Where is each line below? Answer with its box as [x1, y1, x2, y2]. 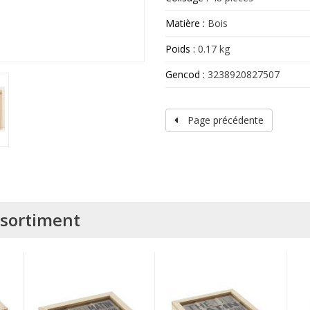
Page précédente [185, 113, 264, 127]
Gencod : [165, 68, 205, 82]
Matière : [165, 17, 205, 30]
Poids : [165, 42, 198, 56]
